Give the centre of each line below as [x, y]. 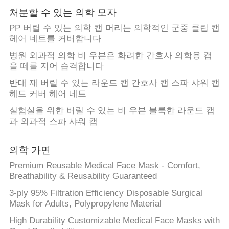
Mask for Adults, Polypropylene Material [85, 204]
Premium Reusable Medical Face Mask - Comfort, [105, 166]
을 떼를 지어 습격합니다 [56, 66]
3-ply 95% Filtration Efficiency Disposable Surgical [106, 193]
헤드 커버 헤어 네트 [48, 94]
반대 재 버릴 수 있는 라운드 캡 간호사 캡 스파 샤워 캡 [114, 83]
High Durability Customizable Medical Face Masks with [114, 220]
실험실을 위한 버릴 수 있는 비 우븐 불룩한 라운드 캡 [112, 111]
